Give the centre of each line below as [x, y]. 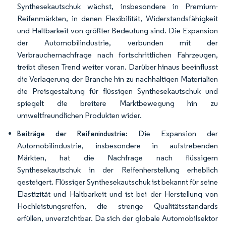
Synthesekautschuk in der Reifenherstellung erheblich [118, 170]
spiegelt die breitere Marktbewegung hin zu [118, 103]
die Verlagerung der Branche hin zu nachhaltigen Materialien [118, 79]
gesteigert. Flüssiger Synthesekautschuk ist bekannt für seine [118, 182]
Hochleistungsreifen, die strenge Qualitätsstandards [118, 206]
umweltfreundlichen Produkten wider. [79, 115]
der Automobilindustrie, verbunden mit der [118, 43]
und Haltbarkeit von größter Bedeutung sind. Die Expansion [118, 31]
